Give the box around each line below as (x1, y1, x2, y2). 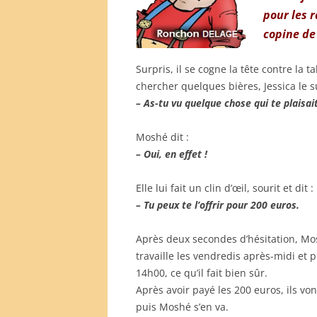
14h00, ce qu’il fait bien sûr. (136, 265, 267, 279)
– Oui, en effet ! (136, 146, 207, 161)
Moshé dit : (136, 129, 189, 144)
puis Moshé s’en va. (136, 299, 229, 313)
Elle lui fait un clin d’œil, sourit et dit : (136, 180, 313, 195)
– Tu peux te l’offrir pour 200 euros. (136, 197, 299, 212)
